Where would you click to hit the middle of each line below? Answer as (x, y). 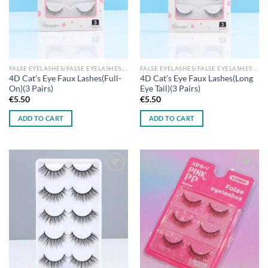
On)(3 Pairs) (31, 89)
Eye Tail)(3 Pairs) (170, 89)
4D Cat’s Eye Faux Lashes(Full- (65, 79)
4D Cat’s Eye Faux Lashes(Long (196, 79)
